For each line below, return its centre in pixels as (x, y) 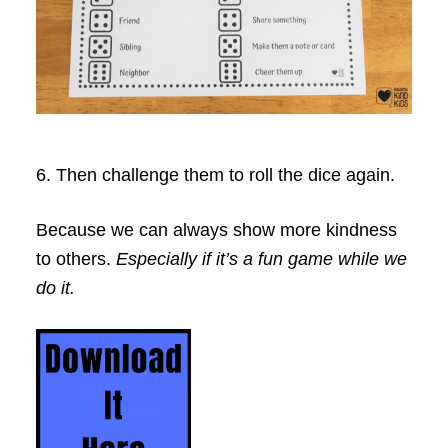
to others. (75, 259)
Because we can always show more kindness (216, 230)
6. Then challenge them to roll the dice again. (215, 175)
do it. (57, 288)
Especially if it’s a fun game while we (261, 259)
